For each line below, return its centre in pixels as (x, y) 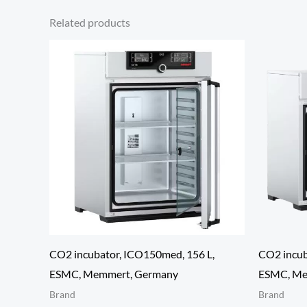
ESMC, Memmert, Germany (114, 273)
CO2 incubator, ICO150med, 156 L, (132, 254)
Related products (90, 22)
